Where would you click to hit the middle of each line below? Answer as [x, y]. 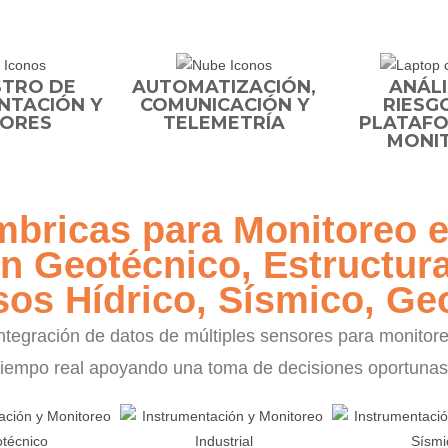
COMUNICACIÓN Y [224, 104]
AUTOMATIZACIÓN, [224, 86]
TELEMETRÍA [224, 122]
